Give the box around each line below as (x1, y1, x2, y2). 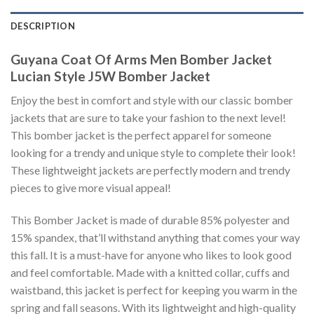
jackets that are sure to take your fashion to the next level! (11, 111, 286, 125)
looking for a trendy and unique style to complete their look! (11, 146, 296, 160)
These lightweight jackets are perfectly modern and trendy (11, 163, 290, 177)
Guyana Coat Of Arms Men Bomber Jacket (11, 50, 272, 67)
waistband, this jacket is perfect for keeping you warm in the (11, 283, 297, 297)
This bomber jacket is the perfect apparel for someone (11, 128, 271, 142)
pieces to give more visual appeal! (11, 181, 171, 195)
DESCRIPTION (11, 20, 75, 32)
